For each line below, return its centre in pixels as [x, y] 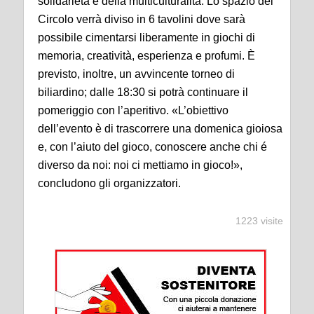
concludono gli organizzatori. [109, 184]
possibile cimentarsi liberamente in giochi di [146, 38]
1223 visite [259, 221]
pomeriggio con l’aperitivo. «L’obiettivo [133, 111]
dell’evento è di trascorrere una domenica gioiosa [160, 129]
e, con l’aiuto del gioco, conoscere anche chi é [152, 147]
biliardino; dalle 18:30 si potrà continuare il [143, 93]
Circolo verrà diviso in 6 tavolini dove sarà [142, 20]
